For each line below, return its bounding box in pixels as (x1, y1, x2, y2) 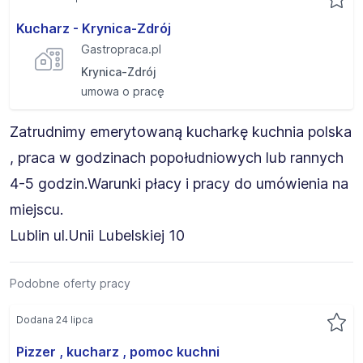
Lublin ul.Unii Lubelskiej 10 (10, 227, 185, 244)
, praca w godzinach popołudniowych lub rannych (10, 149, 344, 166)
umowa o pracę (81, 84, 164, 98)
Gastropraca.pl (81, 42, 161, 56)
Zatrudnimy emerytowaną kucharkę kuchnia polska (10, 123, 352, 140)
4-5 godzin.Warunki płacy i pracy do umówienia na (10, 175, 348, 192)
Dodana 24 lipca (16, 314, 93, 326)
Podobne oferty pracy (10, 276, 130, 290)
